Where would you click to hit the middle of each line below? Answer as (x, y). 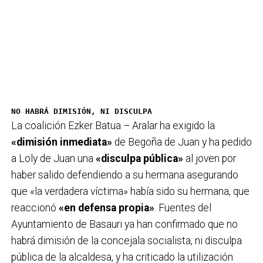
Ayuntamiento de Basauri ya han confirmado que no (124, 224)
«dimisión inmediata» (61, 142)
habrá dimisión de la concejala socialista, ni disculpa (126, 240)
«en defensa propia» (106, 208)
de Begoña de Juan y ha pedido (182, 142)
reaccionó (35, 208)
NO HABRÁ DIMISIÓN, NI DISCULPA (81, 111)
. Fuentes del (183, 208)
